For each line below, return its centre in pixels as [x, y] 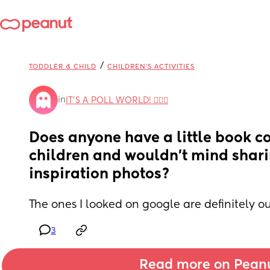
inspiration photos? [99, 174]
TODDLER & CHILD [63, 67]
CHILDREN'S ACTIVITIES [151, 67]
